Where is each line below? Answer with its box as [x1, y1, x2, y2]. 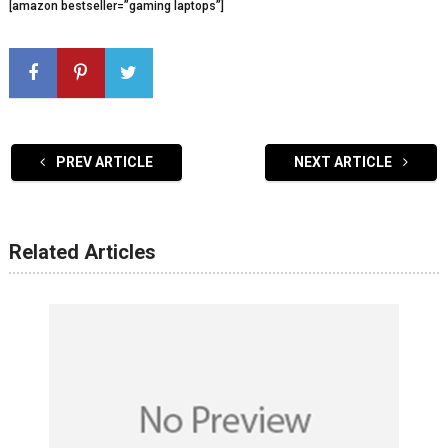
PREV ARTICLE [52, 154, 153, 170]
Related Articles [8, 240, 156, 264]
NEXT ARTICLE [294, 154, 396, 170]
